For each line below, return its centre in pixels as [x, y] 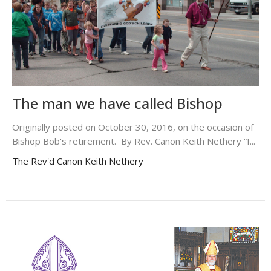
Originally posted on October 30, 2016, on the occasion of [133, 127]
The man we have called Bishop [117, 103]
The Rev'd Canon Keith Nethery [78, 161]
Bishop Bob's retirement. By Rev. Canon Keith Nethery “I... [134, 141]
